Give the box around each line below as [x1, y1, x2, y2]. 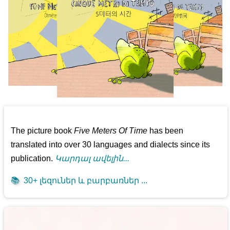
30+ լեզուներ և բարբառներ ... [20, 176, 148, 185]
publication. [11, 154, 55, 163]
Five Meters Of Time [74, 126, 148, 135]
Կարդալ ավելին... [55, 154, 130, 163]
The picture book [11, 126, 74, 135]
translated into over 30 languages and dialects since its [11, 140, 210, 149]
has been [147, 126, 184, 135]
